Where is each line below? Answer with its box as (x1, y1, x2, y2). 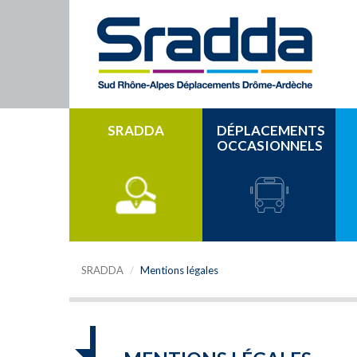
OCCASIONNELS (217, 137, 323, 154)
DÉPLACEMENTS (217, 122, 325, 139)
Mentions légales (140, 264, 218, 277)
